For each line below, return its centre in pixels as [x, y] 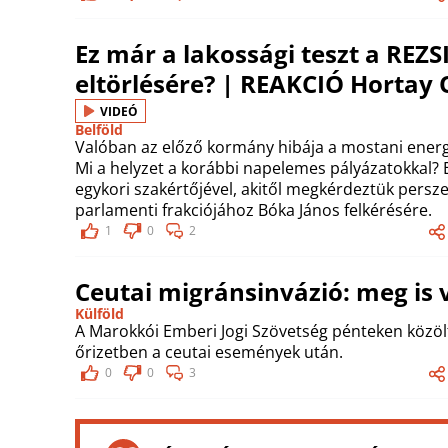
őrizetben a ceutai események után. [209, 352]
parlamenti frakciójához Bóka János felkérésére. [253, 210]
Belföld [99, 129]
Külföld [99, 313]
